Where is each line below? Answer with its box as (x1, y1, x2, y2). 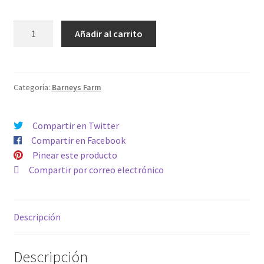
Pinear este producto (32, 148, 117, 161)
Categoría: (13, 81, 52, 93)
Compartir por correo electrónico (28, 163, 164, 176)
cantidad (12, 36, 48, 48)
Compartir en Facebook (31, 134, 126, 146)
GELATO (12, 21, 46, 34)
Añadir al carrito (75, 28, 143, 39)
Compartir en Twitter (32, 119, 119, 131)
